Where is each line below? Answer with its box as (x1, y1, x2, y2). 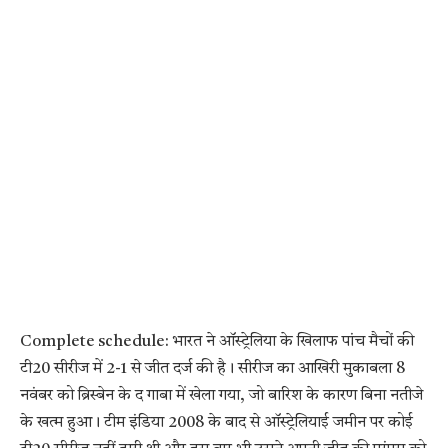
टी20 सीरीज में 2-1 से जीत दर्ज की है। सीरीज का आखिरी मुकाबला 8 (20, 360, 405, 377)
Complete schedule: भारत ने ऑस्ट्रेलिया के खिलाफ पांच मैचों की (20, 333, 414, 350)
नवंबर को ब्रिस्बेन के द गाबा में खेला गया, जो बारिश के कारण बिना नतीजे (20, 387, 423, 404)
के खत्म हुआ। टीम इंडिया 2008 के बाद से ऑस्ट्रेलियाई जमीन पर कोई (20, 414, 413, 431)
